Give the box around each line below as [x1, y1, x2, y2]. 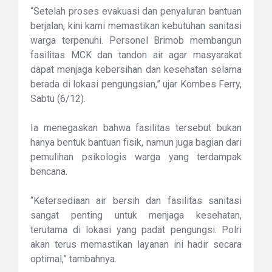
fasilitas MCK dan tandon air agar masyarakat [30, 49, 242, 61]
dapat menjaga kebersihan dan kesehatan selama [30, 64, 242, 76]
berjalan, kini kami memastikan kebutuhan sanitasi [30, 20, 242, 32]
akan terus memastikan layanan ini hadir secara [30, 239, 242, 251]
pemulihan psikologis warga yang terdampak [30, 151, 242, 163]
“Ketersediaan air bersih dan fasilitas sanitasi [30, 195, 242, 207]
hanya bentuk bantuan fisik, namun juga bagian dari [30, 137, 242, 149]
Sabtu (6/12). [30, 93, 86, 105]
